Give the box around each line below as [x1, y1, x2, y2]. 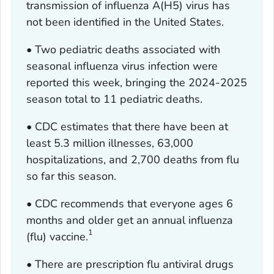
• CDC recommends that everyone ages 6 [26, 196, 233, 212]
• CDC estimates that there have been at [26, 119, 228, 135]
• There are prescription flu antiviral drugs [26, 257, 234, 272]
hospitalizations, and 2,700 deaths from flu [26, 152, 239, 168]
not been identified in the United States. [26, 15, 224, 30]
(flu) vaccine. [26, 229, 88, 245]
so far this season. [26, 169, 116, 184]
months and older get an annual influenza [26, 213, 233, 228]
